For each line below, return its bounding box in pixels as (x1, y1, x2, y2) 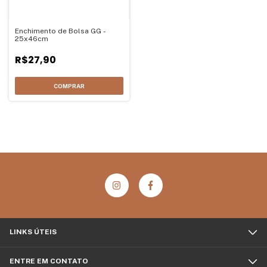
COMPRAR (53, 82, 85, 90)
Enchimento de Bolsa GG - (15, 27, 106, 36)
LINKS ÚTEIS (10, 228, 57, 237)
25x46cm (15, 35, 48, 44)
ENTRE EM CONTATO (10, 257, 88, 266)
